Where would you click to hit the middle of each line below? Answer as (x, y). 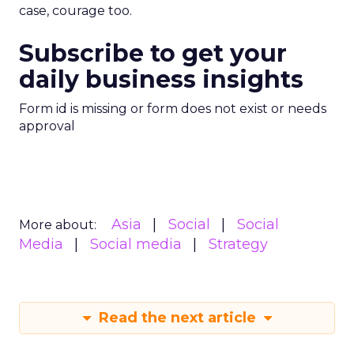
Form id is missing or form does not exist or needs (173, 109)
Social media (136, 244)
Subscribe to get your (153, 53)
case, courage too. (75, 11)
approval (47, 126)
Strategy (238, 244)
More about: (58, 225)
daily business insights (161, 79)
